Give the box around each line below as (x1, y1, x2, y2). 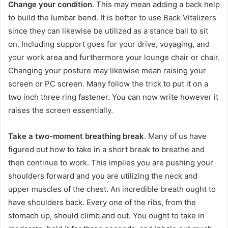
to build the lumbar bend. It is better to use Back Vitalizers (8, 12, 216, 22)
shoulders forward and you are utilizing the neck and (8, 170, 197, 181)
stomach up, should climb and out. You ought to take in (8, 210, 205, 220)
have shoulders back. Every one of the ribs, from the (8, 197, 196, 207)
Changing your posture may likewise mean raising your (8, 65, 206, 75)
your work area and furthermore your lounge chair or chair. (8, 52, 220, 62)
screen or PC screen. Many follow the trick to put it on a (8, 78, 208, 89)
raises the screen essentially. (8, 105, 113, 115)
